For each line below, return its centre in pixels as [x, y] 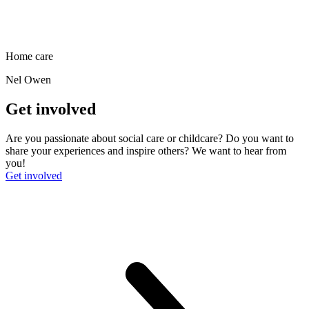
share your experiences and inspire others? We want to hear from [146, 150]
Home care [29, 56]
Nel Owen [28, 79]
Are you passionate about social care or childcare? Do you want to [150, 138]
